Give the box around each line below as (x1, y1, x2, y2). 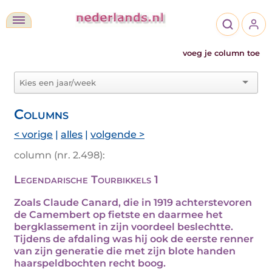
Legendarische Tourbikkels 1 (14, 173, 158, 186)
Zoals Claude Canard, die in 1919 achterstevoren (14, 197, 252, 208)
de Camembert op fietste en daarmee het (14, 209, 223, 220)
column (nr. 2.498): (14, 149, 105, 161)
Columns (14, 106, 69, 123)
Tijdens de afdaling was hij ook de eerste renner (14, 233, 254, 245)
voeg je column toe (183, 49, 260, 58)
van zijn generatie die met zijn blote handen (14, 245, 236, 257)
